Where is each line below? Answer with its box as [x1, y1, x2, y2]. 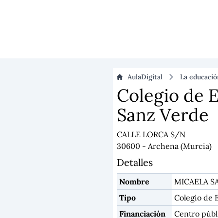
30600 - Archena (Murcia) [117, 141, 212, 151]
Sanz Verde [117, 104, 209, 126]
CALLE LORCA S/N [117, 129, 185, 139]
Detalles [117, 156, 153, 168]
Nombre [119, 177, 149, 186]
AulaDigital [127, 73, 163, 81]
